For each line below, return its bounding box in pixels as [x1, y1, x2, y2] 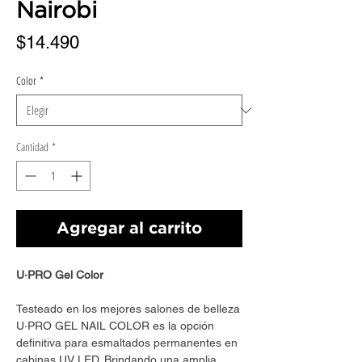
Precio [78, 32, 128, 53]
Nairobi [16, 2, 97, 22]
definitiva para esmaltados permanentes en [16, 336, 238, 350]
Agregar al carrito [57, 221, 202, 237]
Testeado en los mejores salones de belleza [16, 302, 240, 316]
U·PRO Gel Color [16, 268, 103, 282]
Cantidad [16, 139, 48, 155]
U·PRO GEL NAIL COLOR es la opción [16, 319, 214, 333]
